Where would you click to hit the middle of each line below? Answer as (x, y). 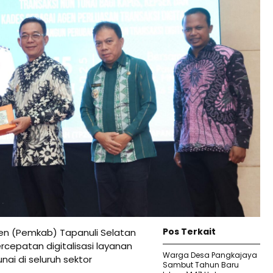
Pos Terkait (189, 231)
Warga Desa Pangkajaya (210, 255)
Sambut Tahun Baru (201, 264)
